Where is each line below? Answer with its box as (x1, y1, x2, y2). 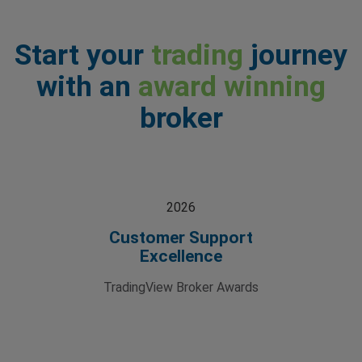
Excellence (140, 246, 222, 266)
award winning (138, 69, 326, 103)
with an (36, 69, 138, 103)
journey (243, 37, 347, 72)
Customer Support (109, 227, 253, 247)
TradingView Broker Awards (103, 279, 259, 295)
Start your (15, 37, 151, 72)
